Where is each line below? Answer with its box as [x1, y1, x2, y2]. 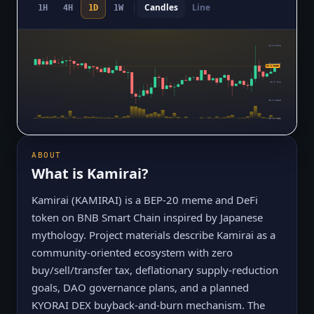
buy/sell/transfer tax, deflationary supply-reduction [32, 263, 278, 278]
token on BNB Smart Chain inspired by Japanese [32, 210, 263, 225]
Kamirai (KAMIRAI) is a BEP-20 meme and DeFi [32, 193, 258, 207]
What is [32, 164, 87, 184]
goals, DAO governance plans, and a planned [32, 280, 249, 295]
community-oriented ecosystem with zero [32, 245, 233, 260]
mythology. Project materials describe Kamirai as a [32, 228, 275, 243]
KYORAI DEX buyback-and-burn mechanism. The [32, 298, 265, 313]
